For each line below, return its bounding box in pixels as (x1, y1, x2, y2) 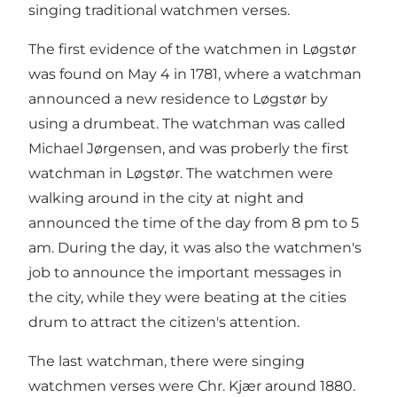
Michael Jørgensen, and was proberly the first (28, 139, 349, 157)
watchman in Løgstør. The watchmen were (28, 164, 333, 182)
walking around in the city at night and (28, 189, 304, 206)
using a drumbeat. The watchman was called (28, 114, 346, 132)
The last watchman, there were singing (28, 352, 305, 370)
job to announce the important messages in (28, 263, 342, 281)
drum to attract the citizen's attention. (28, 313, 300, 331)
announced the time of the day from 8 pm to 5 (28, 214, 359, 231)
